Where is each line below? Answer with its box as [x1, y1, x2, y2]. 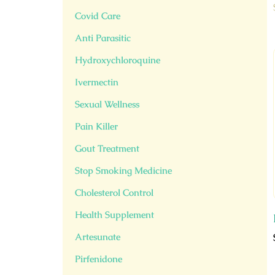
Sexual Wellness [75, 98, 139, 110]
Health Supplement [75, 209, 154, 220]
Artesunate [75, 231, 120, 242]
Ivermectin [75, 76, 118, 88]
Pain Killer [75, 120, 118, 132]
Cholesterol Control [75, 187, 153, 198]
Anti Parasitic [75, 32, 131, 44]
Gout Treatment [75, 142, 139, 154]
